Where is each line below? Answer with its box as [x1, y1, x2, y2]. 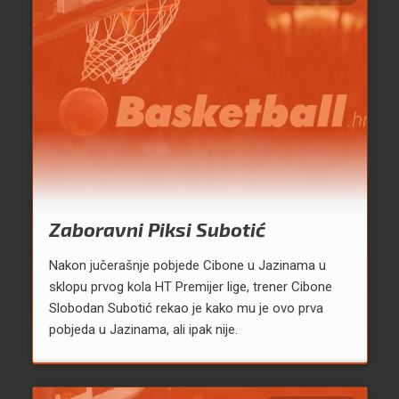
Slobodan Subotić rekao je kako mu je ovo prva [48, 300, 323, 317]
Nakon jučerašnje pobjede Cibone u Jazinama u [48, 257, 326, 274]
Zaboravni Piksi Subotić [48, 217, 265, 241]
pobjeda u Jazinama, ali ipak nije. [48, 322, 238, 338]
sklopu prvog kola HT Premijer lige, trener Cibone [48, 279, 332, 296]
